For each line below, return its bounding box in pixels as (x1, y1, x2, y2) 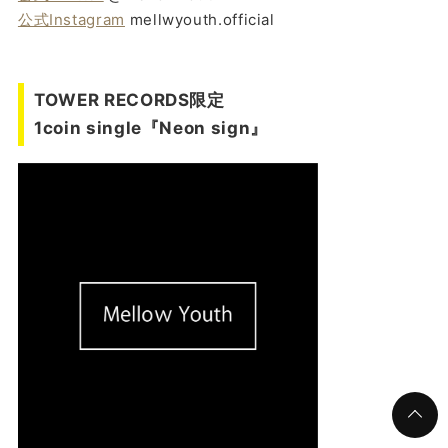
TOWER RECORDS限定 (34, 90, 225, 111)
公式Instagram (17, 9, 125, 29)
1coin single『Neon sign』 (34, 118, 268, 139)
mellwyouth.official (124, 9, 275, 29)
